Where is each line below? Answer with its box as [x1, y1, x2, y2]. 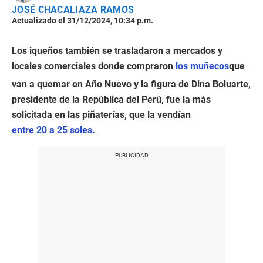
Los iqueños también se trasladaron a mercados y [12, 45, 222, 57]
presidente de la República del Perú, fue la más [12, 94, 211, 106]
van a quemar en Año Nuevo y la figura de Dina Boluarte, [12, 79, 251, 90]
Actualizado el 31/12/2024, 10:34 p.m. [12, 16, 153, 26]
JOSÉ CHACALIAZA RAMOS [12, 4, 134, 16]
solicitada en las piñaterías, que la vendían [12, 109, 191, 121]
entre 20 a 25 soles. [12, 124, 95, 136]
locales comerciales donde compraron [12, 60, 176, 72]
